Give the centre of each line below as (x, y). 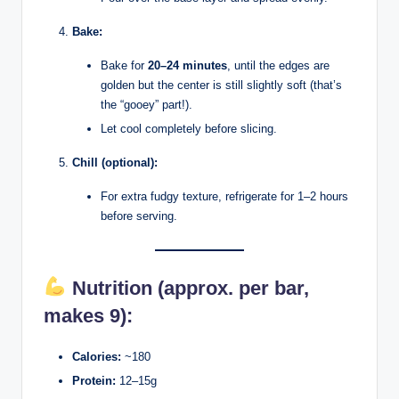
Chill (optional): (115, 163)
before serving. (139, 216)
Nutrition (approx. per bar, (187, 288)
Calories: (97, 356)
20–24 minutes (187, 66)
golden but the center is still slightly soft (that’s (221, 85)
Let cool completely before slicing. (189, 129)
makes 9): (88, 315)
